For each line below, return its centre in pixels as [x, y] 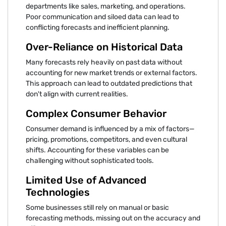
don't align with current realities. [77, 94]
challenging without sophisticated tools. [90, 160]
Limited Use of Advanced [86, 180]
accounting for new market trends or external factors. [111, 73]
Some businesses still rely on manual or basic [97, 207]
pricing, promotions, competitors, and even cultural [106, 139]
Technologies [58, 192]
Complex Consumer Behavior [96, 113]
